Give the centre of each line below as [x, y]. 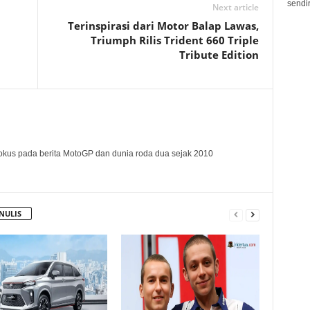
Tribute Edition [219, 54]
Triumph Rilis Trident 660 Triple [174, 40]
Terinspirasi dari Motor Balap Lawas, [163, 25]
